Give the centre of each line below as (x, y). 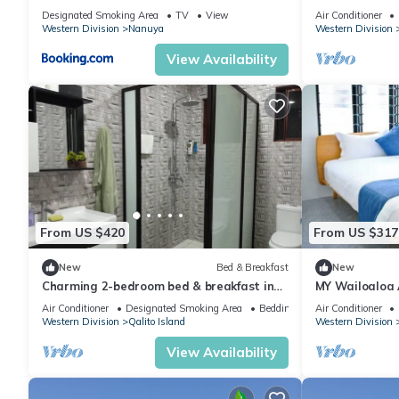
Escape (335, 9)
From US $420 (82, 233)
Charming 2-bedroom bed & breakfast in (158, 285)
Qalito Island (157, 321)
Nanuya (146, 29)
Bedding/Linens (294, 308)
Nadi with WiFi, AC (96, 301)
